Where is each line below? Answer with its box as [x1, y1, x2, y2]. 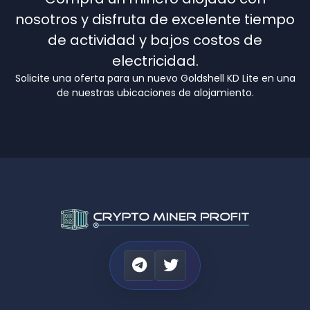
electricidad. [111, 51, 199, 71]
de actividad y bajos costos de [48, 30, 262, 50]
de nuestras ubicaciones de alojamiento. [56, 85, 254, 100]
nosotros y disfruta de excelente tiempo [15, 9, 295, 29]
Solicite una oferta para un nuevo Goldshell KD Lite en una [15, 71, 295, 85]
